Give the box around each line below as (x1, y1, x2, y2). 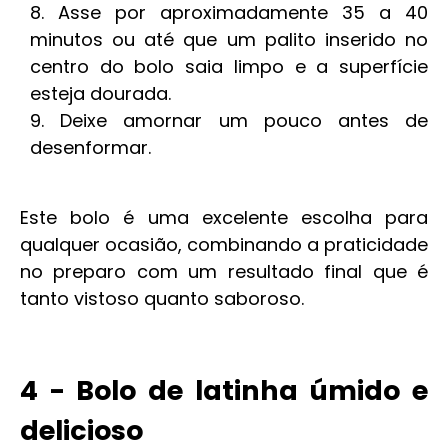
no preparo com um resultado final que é (20, 259, 428, 284)
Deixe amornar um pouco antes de (60, 108, 429, 133)
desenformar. (30, 135, 151, 160)
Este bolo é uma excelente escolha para (20, 205, 428, 230)
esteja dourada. (30, 81, 171, 106)
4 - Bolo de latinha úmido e (20, 372, 428, 409)
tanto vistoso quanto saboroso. (20, 286, 304, 311)
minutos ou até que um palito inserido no (30, 27, 428, 52)
